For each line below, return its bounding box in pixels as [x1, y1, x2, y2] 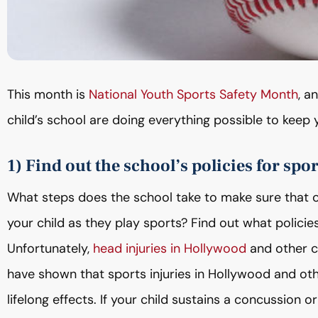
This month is [7, 86, 89, 103]
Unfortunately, [7, 240, 93, 257]
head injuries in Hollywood [93, 240, 246, 257]
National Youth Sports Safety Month [89, 86, 298, 103]
